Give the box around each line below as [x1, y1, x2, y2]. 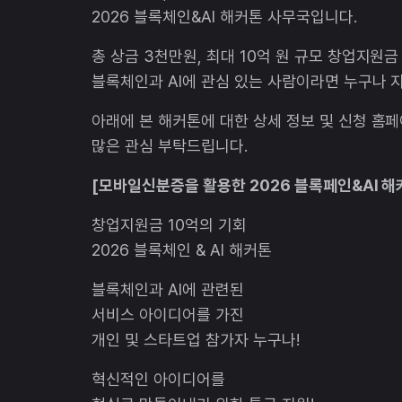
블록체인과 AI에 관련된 [92, 279, 244, 299]
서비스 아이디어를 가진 [92, 304, 244, 324]
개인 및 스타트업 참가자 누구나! [92, 329, 300, 349]
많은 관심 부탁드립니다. [92, 135, 248, 155]
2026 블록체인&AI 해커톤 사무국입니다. [92, 6, 357, 26]
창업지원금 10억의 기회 [92, 214, 247, 234]
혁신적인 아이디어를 [92, 369, 225, 389]
